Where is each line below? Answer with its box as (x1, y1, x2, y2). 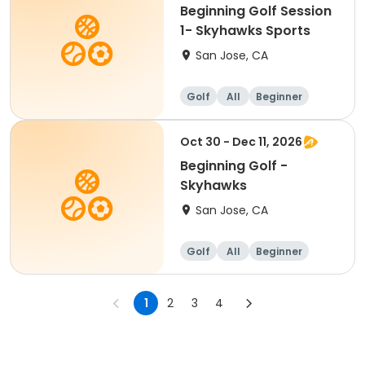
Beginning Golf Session (180, 2, 332, 20)
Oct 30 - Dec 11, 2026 (180, 134, 302, 150)
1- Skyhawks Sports (180, 21, 310, 40)
